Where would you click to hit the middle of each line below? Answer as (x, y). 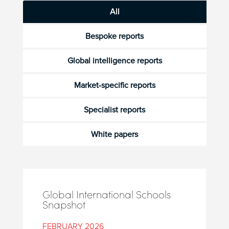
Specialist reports (115, 110)
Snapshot (64, 204)
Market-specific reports (114, 85)
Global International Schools (106, 194)
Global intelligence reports (114, 61)
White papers (115, 134)
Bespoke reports (115, 36)
